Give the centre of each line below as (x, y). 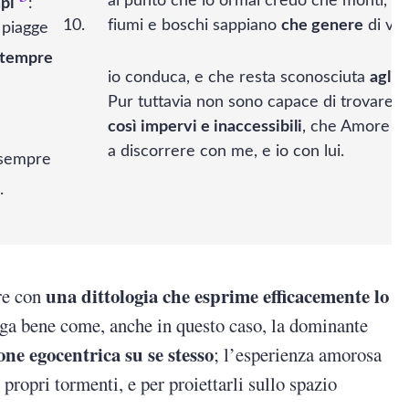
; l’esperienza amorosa (298, 355)
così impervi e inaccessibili (204, 127)
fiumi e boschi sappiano (194, 26)
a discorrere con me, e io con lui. (225, 152)
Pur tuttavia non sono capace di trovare (253, 103)
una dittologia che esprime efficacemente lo (218, 296)
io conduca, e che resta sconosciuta (239, 78)
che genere (322, 26)
